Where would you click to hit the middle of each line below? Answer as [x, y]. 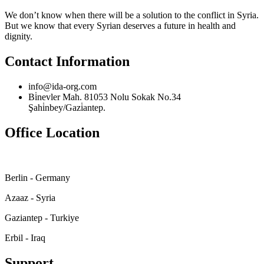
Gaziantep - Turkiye [42, 217]
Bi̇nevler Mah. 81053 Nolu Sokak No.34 [105, 97]
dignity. [19, 36]
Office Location [52, 132]
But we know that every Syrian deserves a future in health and [120, 25]
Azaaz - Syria [30, 197]
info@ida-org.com [62, 86]
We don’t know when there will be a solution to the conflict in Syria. [132, 15]
